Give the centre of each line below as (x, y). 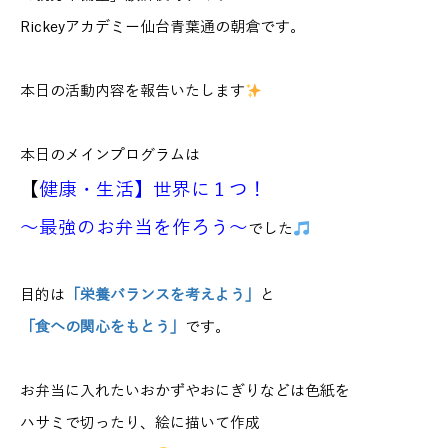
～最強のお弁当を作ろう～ (134, 228)
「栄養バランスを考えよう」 (162, 295)
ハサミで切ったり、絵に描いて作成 (140, 423)
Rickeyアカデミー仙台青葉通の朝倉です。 (162, 27)
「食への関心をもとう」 (102, 327)
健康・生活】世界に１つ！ (153, 190)
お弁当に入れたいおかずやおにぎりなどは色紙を (185, 391)
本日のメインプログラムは (110, 155)
